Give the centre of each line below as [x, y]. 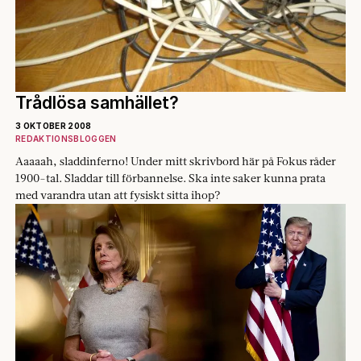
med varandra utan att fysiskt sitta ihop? [118, 195]
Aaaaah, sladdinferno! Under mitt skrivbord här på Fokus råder [176, 161]
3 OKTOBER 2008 [54, 125]
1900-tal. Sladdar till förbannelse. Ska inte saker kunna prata [170, 178]
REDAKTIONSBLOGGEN [66, 138]
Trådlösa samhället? [97, 102]
